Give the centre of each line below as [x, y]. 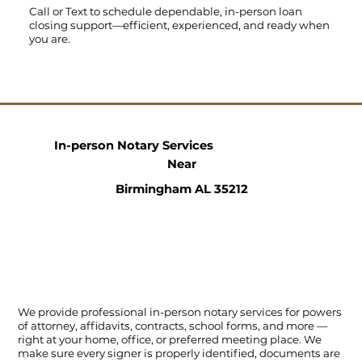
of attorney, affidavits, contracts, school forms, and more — [173, 326]
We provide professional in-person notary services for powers [180, 312]
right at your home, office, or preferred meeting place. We [170, 340]
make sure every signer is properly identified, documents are [179, 354]
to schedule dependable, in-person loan [196, 11]
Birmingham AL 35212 [181, 189]
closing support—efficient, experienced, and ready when [179, 25]
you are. [49, 38]
